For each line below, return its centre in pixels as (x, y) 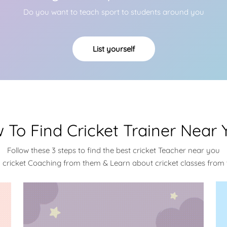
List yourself (113, 49)
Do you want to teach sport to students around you (113, 12)
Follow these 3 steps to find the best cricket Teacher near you (113, 150)
